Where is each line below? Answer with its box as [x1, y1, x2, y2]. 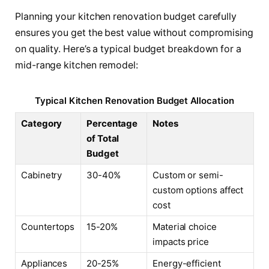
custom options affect [153, 184, 244, 196]
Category [21, 117, 62, 129]
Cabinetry [21, 169, 62, 181]
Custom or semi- [153, 169, 223, 181]
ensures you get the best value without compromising [15, 26, 253, 38]
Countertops [21, 220, 75, 232]
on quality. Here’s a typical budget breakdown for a [15, 43, 241, 55]
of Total [86, 132, 119, 144]
